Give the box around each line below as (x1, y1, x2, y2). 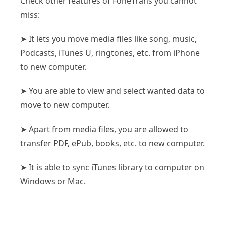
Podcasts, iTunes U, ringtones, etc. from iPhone (20, 47, 200, 58)
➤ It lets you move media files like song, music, (20, 33, 197, 44)
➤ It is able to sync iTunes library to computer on (20, 161, 204, 173)
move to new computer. (20, 99, 109, 110)
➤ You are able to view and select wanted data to (20, 85, 205, 96)
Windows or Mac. (20, 175, 86, 187)
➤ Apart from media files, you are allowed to (20, 123, 188, 135)
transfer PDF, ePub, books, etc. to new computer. (20, 137, 205, 149)
